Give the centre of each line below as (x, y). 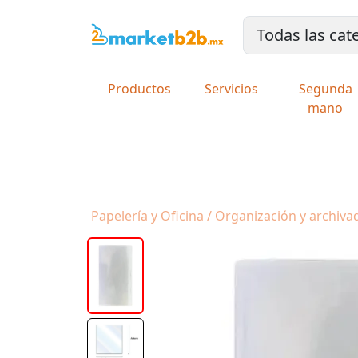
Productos (139, 89)
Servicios (231, 89)
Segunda (325, 89)
